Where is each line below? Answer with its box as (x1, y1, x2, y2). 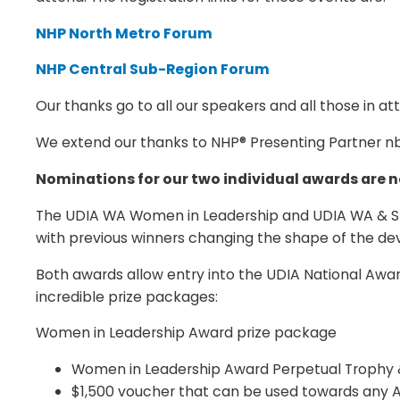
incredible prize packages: (36, 286, 218, 307)
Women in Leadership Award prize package (36, 322, 337, 344)
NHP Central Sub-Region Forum (36, 59, 270, 80)
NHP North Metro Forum (36, 22, 212, 44)
